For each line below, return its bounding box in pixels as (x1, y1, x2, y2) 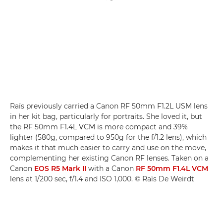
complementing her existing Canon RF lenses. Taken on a (10, 153, 209, 163)
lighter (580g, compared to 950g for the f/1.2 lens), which (10, 132, 207, 142)
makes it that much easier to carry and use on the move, (10, 143, 206, 152)
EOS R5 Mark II (34, 164, 86, 173)
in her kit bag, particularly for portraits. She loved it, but (10, 111, 202, 121)
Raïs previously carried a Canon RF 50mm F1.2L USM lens (10, 101, 208, 111)
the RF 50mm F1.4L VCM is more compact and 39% (10, 122, 188, 131)
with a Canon (86, 164, 136, 173)
